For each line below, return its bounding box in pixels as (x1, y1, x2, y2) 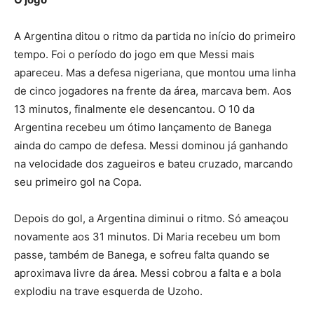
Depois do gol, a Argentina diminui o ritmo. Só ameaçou (14, 212, 289, 226)
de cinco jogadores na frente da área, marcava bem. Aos (14, 84, 292, 98)
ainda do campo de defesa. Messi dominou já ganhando (14, 139, 288, 153)
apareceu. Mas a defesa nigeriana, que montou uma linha (14, 66, 296, 80)
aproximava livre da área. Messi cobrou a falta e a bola (14, 266, 281, 280)
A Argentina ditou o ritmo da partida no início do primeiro (14, 29, 296, 43)
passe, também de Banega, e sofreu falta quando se (14, 248, 270, 262)
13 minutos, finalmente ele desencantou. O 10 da (14, 102, 254, 116)
